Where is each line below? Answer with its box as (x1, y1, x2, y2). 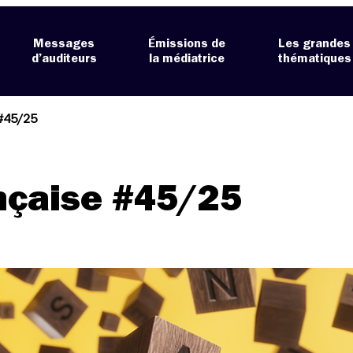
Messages (33, 37, 95, 50)
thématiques (277, 52, 351, 65)
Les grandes (278, 37, 351, 50)
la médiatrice (149, 52, 225, 65)
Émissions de (148, 37, 226, 50)
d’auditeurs (31, 52, 97, 65)
